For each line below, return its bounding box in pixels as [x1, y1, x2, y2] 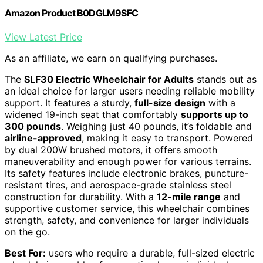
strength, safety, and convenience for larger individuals [5, 214, 249, 227]
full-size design [134, 97, 205, 109]
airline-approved [5, 132, 82, 144]
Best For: [5, 247, 46, 259]
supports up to [181, 109, 248, 121]
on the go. [5, 226, 50, 238]
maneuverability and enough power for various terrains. [5, 156, 251, 168]
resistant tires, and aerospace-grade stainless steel [5, 179, 231, 191]
